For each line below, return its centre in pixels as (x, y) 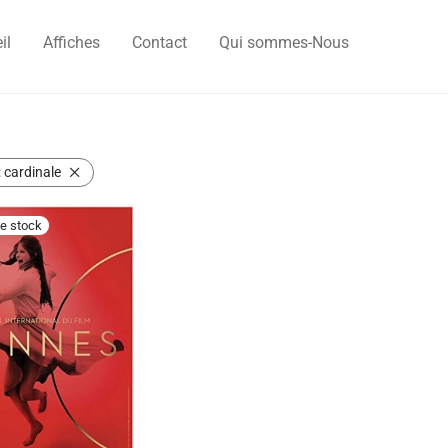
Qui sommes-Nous (284, 43)
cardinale (32, 172)
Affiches (72, 43)
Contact (160, 43)
